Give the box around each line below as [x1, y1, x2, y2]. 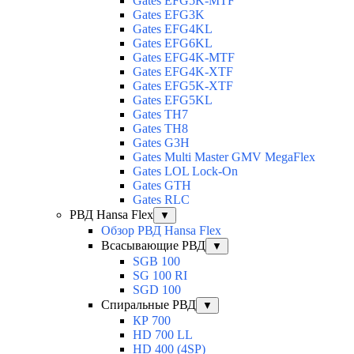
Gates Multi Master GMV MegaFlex [133, 150, 315, 164]
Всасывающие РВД [101, 239, 205, 253]
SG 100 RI [133, 269, 187, 283]
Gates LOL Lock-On [133, 164, 238, 179]
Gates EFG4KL [133, 22, 213, 36]
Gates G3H [133, 136, 190, 150]
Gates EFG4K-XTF [133, 65, 233, 79]
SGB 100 [133, 254, 180, 269]
